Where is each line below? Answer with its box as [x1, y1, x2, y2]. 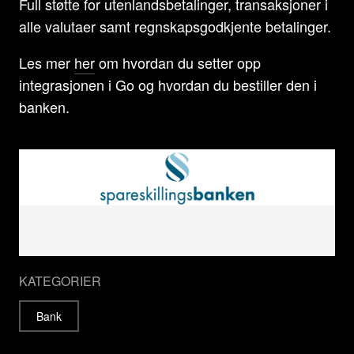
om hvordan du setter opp [95, 52, 261, 73]
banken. [19, 96, 70, 117]
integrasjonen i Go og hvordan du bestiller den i [19, 74, 317, 95]
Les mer [19, 52, 74, 73]
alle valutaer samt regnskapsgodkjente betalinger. [19, 16, 331, 36]
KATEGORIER [19, 271, 101, 290]
